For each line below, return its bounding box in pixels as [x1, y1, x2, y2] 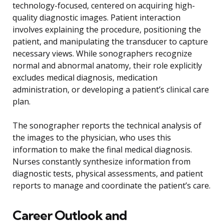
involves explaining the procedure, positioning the [12, 24, 201, 35]
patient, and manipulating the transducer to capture [12, 36, 208, 47]
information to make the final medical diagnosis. [12, 144, 192, 155]
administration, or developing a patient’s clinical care [12, 84, 209, 95]
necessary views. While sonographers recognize [12, 48, 192, 59]
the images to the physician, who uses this [12, 132, 171, 143]
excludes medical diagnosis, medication [12, 72, 157, 83]
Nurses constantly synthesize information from [12, 156, 190, 167]
